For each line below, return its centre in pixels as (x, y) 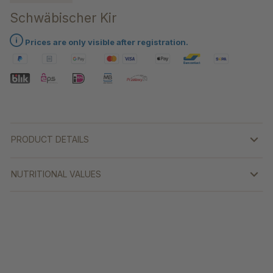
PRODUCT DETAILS (50, 140)
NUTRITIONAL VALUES (56, 174)
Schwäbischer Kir (63, 18)
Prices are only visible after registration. (106, 42)
